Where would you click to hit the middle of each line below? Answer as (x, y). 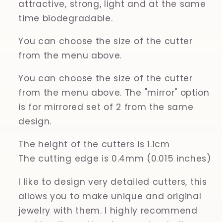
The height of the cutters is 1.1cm (94, 144)
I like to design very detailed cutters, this (113, 182)
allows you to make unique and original (110, 196)
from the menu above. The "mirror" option (114, 93)
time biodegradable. (66, 18)
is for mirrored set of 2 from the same (106, 107)
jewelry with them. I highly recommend (108, 210)
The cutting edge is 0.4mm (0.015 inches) (115, 159)
